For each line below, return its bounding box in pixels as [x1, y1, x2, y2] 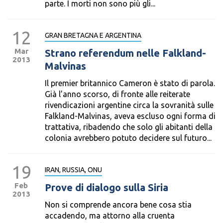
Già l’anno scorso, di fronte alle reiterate [45, 90, 190, 99]
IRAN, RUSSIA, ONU [45, 166, 102, 174]
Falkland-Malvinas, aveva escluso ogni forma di [45, 111, 216, 120]
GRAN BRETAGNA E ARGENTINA [45, 31, 141, 39]
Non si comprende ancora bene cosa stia [45, 200, 192, 209]
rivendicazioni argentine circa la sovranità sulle [45, 101, 214, 110]
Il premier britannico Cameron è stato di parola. [45, 79, 215, 88]
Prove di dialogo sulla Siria [45, 182, 168, 193]
